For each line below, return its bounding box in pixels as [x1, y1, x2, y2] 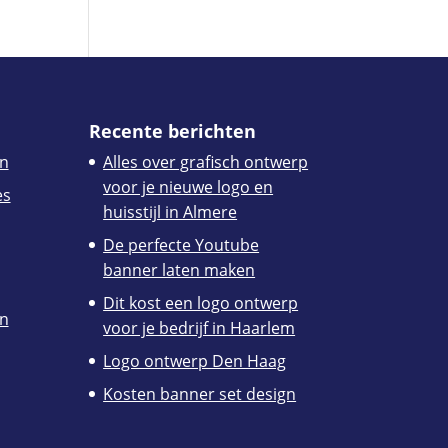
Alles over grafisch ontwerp [103, 150, 309, 173]
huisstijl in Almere [103, 200, 238, 223]
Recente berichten [89, 118, 257, 143]
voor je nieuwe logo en [103, 175, 274, 198]
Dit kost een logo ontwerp [103, 291, 299, 314]
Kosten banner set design [103, 382, 297, 405]
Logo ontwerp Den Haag [103, 349, 287, 372]
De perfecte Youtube [103, 233, 260, 256]
